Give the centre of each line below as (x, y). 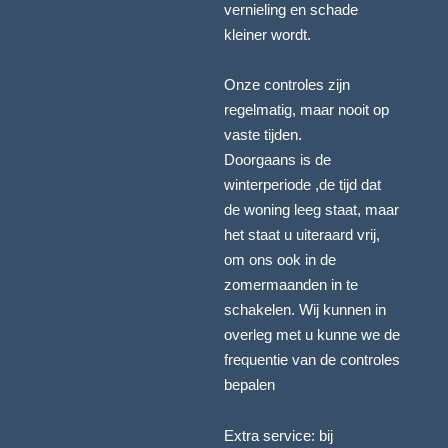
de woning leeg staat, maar (311, 210)
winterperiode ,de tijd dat (302, 185)
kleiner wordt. (267, 34)
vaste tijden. (263, 135)
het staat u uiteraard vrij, (302, 235)
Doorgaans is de (277, 160)
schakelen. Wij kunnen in (305, 310)
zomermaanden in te (291, 285)
